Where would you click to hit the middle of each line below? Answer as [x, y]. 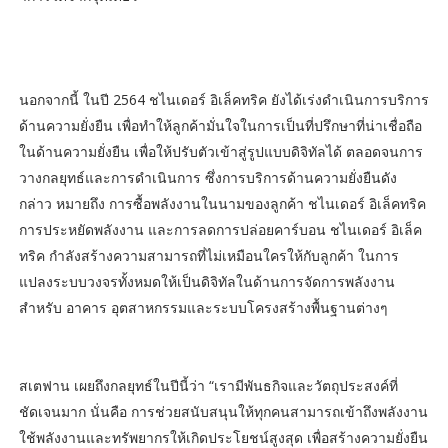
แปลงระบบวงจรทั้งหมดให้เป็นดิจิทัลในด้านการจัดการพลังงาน [206, 281]
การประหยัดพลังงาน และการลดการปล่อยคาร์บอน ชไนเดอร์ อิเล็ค [220, 229]
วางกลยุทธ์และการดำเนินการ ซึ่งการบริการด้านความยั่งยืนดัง [207, 177]
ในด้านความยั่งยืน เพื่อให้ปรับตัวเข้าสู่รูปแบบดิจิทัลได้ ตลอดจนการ [220, 151]
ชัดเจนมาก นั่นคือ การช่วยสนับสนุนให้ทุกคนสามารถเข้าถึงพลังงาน [223, 411]
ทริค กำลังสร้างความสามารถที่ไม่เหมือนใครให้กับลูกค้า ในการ [208, 255]
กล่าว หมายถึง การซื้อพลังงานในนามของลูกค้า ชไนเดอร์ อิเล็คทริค [222, 203]
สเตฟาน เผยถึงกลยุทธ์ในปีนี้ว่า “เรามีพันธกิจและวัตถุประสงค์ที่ [208, 385]
